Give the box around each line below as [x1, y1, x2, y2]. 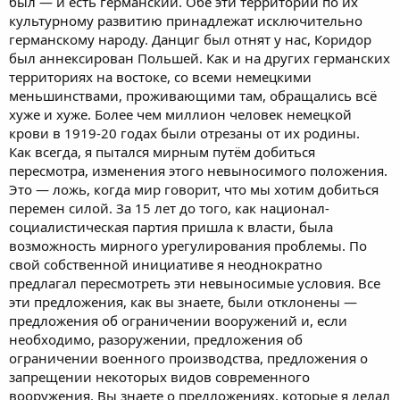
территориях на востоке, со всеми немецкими [9, 67, 312, 86]
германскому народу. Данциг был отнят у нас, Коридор [9, 29, 371, 48]
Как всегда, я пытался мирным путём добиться [9, 142, 315, 161]
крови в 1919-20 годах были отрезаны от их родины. [9, 123, 360, 142]
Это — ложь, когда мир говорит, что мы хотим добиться [9, 179, 379, 198]
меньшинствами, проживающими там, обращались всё [9, 86, 377, 104]
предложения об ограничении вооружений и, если [9, 311, 347, 329]
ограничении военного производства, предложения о [9, 348, 368, 367]
